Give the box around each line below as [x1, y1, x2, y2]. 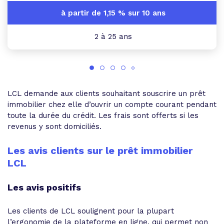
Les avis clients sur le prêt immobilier [7, 144, 192, 156]
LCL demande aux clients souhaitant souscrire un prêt [7, 88, 205, 98]
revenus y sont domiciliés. [7, 121, 101, 131]
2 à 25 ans [92, 31, 132, 41]
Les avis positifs [7, 181, 83, 192]
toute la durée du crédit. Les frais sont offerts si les [7, 110, 198, 120]
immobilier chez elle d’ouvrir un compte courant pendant [7, 99, 216, 109]
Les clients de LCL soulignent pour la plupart [7, 206, 174, 215]
